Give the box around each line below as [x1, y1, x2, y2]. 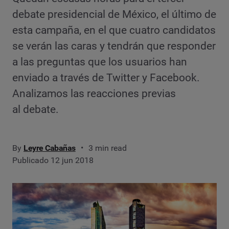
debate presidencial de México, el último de [12, 8, 216, 20]
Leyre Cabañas [24, 143, 76, 153]
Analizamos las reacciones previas [12, 87, 176, 100]
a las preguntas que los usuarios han [12, 55, 187, 68]
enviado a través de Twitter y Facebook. [12, 71, 200, 84]
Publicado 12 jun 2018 [12, 155, 94, 165]
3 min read [88, 143, 127, 153]
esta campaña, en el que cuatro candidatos [12, 24, 216, 36]
